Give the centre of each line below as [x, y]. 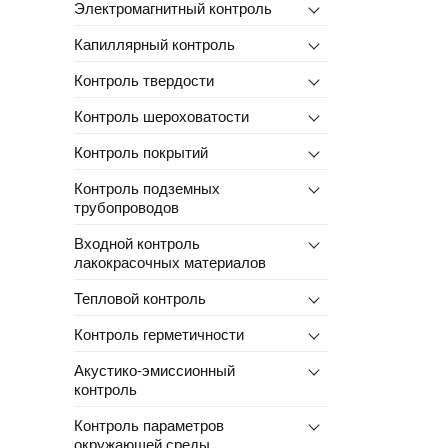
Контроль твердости [143, 79]
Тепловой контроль [139, 297]
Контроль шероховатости [161, 115]
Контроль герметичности [158, 333]
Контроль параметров [148, 424]
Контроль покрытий [140, 151]
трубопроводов [126, 206]
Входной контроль [136, 242]
